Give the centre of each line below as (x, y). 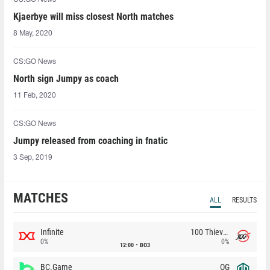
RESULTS (244, 200)
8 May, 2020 (33, 33)
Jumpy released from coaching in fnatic (90, 141)
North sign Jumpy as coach (66, 79)
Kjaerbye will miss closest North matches (93, 17)
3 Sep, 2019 (33, 158)
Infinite (52, 232)
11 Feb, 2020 (35, 96)
